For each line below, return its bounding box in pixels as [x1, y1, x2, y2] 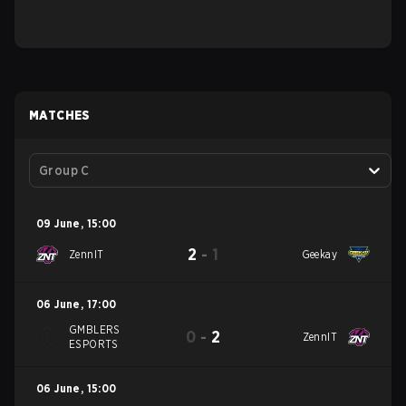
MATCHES [29, 108, 91, 122]
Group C [39, 163, 90, 178]
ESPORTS [69, 337, 119, 351]
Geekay [301, 247, 338, 261]
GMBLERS [69, 323, 121, 336]
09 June [36, 217, 81, 230]
